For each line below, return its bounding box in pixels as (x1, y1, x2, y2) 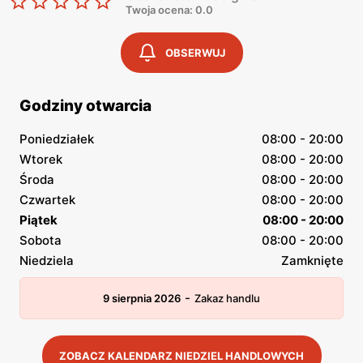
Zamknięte (281, 253, 344, 268)
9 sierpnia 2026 (103, 292, 181, 305)
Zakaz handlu (194, 292, 260, 305)
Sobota (19, 233, 62, 248)
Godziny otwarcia (19, 96, 152, 115)
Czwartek (19, 192, 75, 207)
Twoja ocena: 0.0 (126, 3, 213, 16)
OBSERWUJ (165, 46, 225, 59)
